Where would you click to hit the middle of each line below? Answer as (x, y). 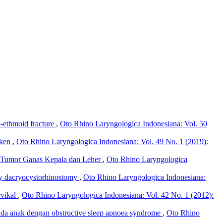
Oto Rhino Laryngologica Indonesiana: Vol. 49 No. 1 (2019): (112, 141)
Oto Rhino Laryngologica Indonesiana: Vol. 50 (134, 123)
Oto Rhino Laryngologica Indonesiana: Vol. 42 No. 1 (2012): (118, 195)
